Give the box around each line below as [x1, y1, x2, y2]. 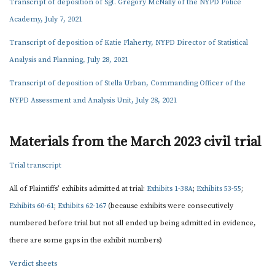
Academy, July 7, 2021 [9, 15, 82, 24]
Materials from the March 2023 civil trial [9, 133, 261, 151]
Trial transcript [9, 161, 61, 170]
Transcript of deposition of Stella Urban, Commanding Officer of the [9, 79, 246, 88]
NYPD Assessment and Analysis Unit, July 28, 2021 [9, 96, 177, 105]
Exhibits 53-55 [196, 184, 241, 193]
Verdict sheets [9, 259, 57, 268]
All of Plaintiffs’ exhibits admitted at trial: [9, 184, 147, 193]
